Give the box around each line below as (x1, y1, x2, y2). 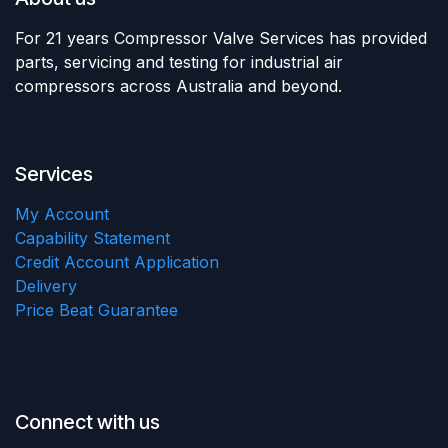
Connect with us (15, 409, 160, 434)
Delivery (15, 275, 77, 296)
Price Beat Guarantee (15, 299, 178, 320)
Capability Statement (15, 227, 170, 248)
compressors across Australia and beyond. (15, 75, 352, 96)
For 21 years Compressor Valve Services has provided (15, 27, 427, 48)
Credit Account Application (15, 251, 219, 272)
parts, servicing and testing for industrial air (15, 51, 343, 72)
